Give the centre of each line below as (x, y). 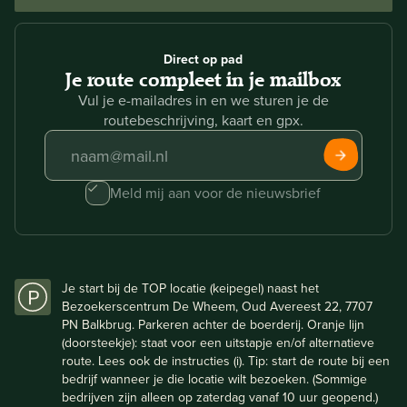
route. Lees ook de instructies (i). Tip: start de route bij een (226, 361)
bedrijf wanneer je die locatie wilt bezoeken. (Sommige (214, 379)
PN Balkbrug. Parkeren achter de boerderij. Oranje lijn (213, 324)
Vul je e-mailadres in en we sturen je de (203, 100)
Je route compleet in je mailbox (203, 80)
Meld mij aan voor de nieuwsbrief (216, 193)
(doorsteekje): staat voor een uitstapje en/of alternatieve (218, 342)
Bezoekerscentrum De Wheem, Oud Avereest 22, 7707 (217, 306)
